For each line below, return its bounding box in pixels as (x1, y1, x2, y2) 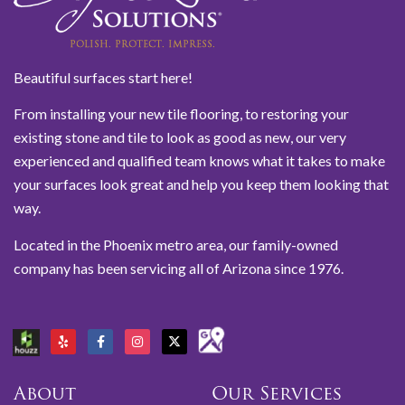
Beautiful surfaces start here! (14, 68, 193, 86)
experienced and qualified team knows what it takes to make (14, 152, 385, 170)
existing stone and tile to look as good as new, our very (14, 128, 346, 146)
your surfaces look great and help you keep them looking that (14, 175, 389, 193)
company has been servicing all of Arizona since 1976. (14, 259, 346, 277)
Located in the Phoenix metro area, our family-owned (14, 235, 338, 253)
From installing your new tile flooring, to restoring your (14, 105, 349, 123)
